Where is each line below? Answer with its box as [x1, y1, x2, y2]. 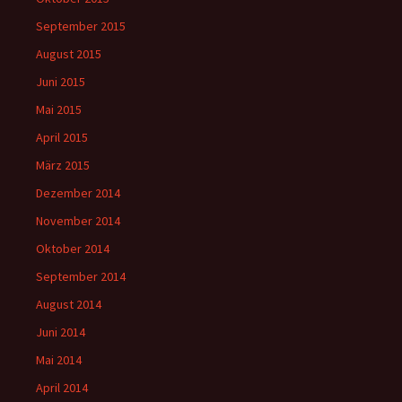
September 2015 [36, 18, 126, 34]
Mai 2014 [36, 352, 82, 368]
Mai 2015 [36, 101, 82, 118]
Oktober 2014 [36, 240, 109, 257]
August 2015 [36, 46, 101, 62]
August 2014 [36, 296, 101, 312]
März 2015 [36, 157, 90, 173]
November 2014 [36, 213, 120, 229]
